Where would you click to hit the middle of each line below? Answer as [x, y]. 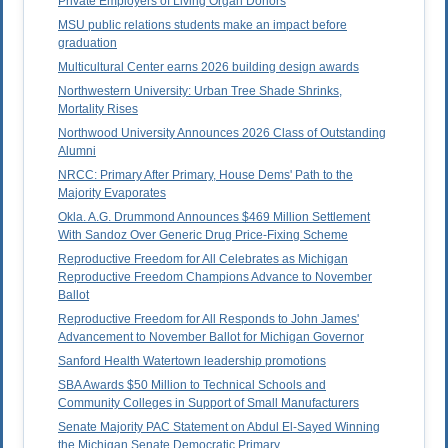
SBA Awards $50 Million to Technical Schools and [192, 385]
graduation [87, 43]
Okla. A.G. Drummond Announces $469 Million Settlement [214, 217]
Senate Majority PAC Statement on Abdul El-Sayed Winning [219, 427]
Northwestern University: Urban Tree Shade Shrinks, [200, 91]
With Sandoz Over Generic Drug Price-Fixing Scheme [203, 235]
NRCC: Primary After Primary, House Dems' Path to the [205, 175]
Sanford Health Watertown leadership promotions [192, 361]
